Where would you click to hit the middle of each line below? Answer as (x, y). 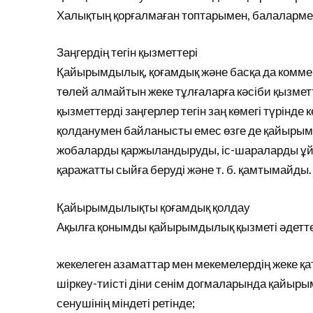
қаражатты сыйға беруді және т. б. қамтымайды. (184, 169)
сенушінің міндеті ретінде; (125, 303)
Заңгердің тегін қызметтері (127, 52)
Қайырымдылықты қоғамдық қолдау (153, 207)
